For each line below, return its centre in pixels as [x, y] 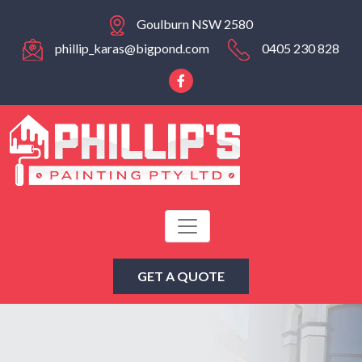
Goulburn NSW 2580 [194, 24]
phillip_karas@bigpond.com [132, 48]
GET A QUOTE [181, 276]
